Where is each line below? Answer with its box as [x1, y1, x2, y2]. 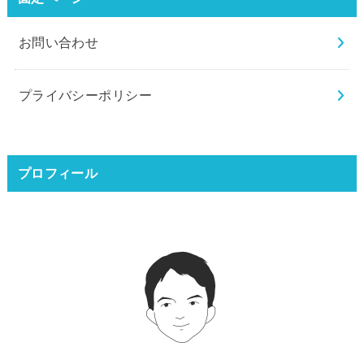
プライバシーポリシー [18, 88, 152, 103]
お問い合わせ [18, 35, 99, 50]
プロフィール [18, 165, 97, 181]
